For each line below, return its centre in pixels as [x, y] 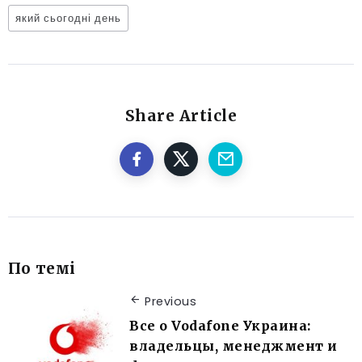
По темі [42, 268]
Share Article [181, 115]
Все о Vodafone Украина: [220, 326]
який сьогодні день [68, 18]
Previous [170, 301]
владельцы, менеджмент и [234, 346]
